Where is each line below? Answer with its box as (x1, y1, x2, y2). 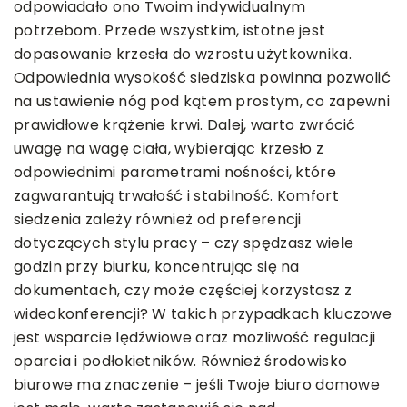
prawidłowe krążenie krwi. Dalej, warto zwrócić (14, 114, 356, 136)
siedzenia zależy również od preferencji (14, 209, 302, 231)
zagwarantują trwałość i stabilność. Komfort (14, 185, 339, 207)
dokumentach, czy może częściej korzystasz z (14, 280, 352, 302)
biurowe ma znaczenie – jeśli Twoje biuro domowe (14, 374, 381, 396)
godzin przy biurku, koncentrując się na (14, 256, 300, 278)
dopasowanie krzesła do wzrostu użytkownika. (14, 44, 352, 65)
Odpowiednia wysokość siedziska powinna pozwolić (14, 67, 392, 89)
